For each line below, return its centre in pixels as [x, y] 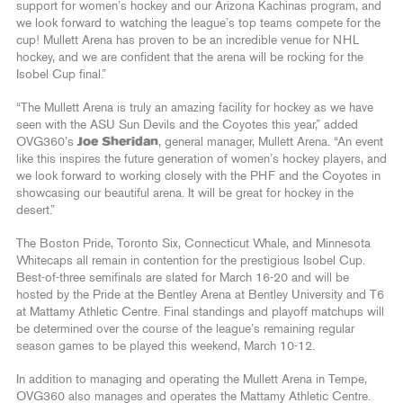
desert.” [36, 211]
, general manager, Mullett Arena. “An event [271, 143]
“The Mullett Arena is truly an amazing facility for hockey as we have [195, 108]
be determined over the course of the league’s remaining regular [185, 330]
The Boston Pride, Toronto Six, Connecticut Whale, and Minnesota [193, 244]
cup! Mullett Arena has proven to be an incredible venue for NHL [188, 41]
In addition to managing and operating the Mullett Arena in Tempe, [192, 380]
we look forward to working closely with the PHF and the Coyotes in [198, 177]
